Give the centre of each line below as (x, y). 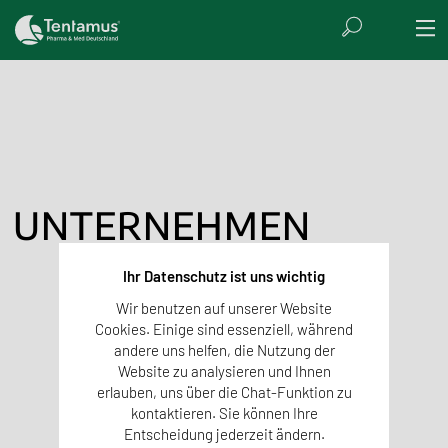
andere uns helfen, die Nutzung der (224, 350)
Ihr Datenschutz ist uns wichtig (224, 276)
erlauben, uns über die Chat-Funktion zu (224, 392)
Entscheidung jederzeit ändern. (224, 434)
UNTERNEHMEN (162, 224)
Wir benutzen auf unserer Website (224, 308)
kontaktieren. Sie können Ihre (224, 413)
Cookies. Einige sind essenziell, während (224, 329)
